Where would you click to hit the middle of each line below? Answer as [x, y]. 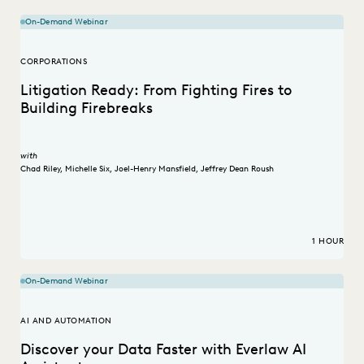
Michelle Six [87, 168]
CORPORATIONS [54, 62]
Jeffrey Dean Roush [237, 168]
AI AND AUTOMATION [66, 321]
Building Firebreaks [87, 108]
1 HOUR [328, 241]
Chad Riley [40, 168]
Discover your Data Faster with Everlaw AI [163, 350]
